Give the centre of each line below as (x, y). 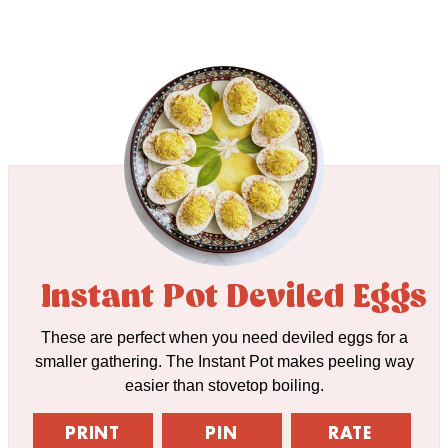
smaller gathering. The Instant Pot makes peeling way (224, 361)
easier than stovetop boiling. (224, 385)
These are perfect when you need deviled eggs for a (224, 337)
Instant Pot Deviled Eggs (234, 298)
